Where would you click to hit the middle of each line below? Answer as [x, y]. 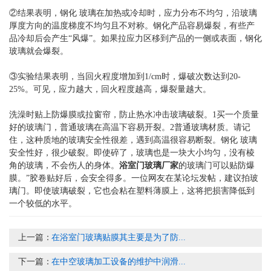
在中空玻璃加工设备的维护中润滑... [119, 261]
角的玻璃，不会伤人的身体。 [64, 165]
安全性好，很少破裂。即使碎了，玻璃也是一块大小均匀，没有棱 [132, 152]
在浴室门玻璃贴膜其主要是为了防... [119, 237]
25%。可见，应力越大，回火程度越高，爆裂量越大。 [110, 89]
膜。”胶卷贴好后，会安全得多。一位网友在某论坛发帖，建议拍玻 [134, 178]
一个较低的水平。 [43, 203]
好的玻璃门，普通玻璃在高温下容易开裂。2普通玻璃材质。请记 [130, 127]
